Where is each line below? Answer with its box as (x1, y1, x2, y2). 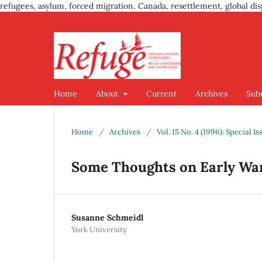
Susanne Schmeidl (71, 212, 143, 223)
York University (71, 224, 127, 235)
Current (146, 88, 177, 99)
